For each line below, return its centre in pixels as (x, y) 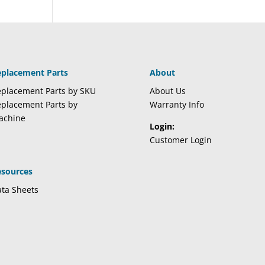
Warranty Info (177, 105)
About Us (167, 91)
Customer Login (180, 140)
